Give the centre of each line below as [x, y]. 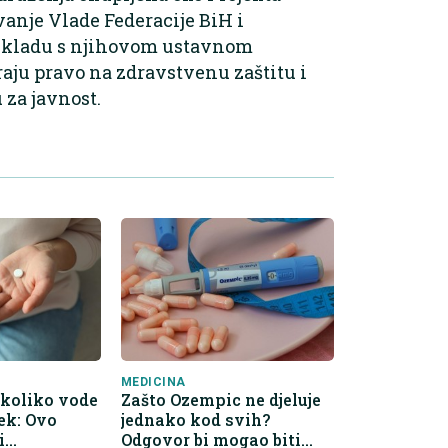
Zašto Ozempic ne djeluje [220, 399]
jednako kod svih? [195, 419]
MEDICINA [153, 381]
